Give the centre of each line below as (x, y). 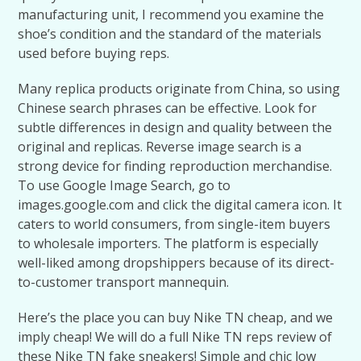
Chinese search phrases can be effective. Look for (168, 108)
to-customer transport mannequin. (124, 282)
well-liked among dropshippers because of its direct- (176, 263)
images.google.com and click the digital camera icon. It (180, 205)
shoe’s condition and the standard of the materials (170, 34)
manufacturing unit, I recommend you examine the (171, 15)
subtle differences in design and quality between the (175, 127)
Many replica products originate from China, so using (179, 89)
